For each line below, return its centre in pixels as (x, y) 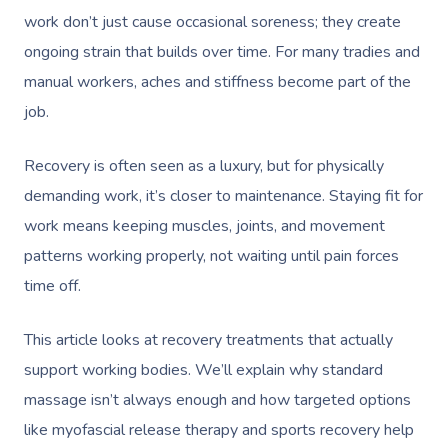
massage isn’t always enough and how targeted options (217, 400)
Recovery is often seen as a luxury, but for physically (204, 166)
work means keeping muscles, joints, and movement (204, 226)
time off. (52, 286)
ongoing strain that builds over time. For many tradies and (222, 52)
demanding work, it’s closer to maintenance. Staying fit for (223, 196)
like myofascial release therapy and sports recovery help (219, 430)
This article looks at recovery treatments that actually (208, 340)
